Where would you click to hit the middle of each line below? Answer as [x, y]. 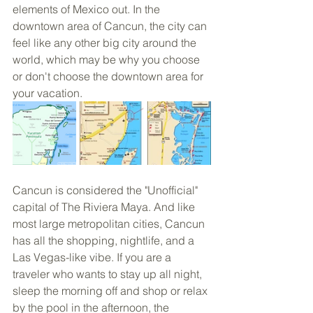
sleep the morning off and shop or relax [111, 290]
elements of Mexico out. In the [88, 9]
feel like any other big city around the [106, 42]
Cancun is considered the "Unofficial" [107, 190]
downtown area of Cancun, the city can [111, 26]
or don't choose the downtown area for [109, 76]
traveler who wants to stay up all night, [109, 274]
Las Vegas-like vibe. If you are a [93, 257]
